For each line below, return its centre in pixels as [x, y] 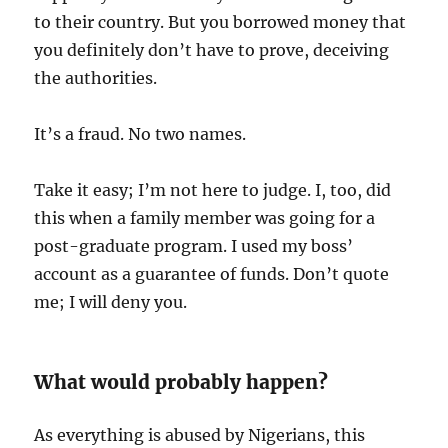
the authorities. [98, 78]
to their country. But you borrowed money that [220, 22]
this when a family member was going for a [205, 218]
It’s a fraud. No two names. [140, 134]
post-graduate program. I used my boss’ [194, 246]
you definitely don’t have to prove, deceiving [212, 50]
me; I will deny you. [113, 302]
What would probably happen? [184, 382]
